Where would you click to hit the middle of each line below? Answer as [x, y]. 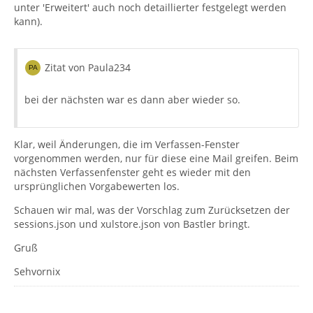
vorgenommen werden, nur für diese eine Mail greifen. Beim [156, 159]
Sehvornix [37, 272]
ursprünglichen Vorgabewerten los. [97, 187]
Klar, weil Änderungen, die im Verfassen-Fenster [127, 145]
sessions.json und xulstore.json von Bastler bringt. [132, 224]
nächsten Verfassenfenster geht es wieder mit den [132, 173]
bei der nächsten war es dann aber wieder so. [132, 100]
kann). [28, 22]
